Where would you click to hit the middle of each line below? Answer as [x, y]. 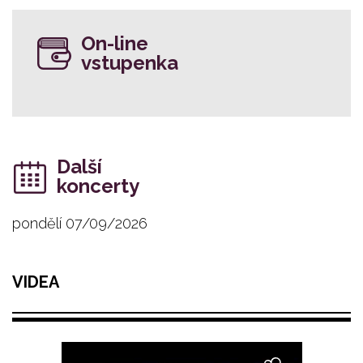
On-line [115, 43]
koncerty [98, 186]
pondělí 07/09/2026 [80, 223]
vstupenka [130, 62]
